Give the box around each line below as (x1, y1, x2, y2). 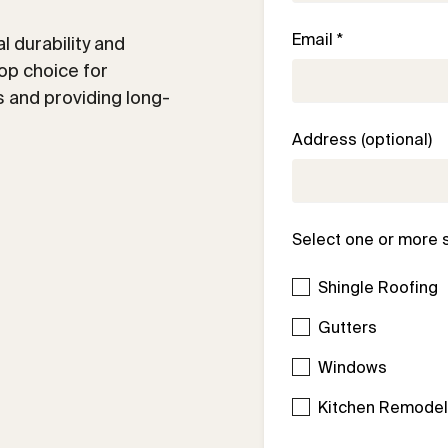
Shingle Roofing (318, 278, 439, 296)
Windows (318, 358, 388, 376)
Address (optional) (292, 130, 433, 148)
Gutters (318, 318, 378, 336)
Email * (292, 30, 344, 48)
